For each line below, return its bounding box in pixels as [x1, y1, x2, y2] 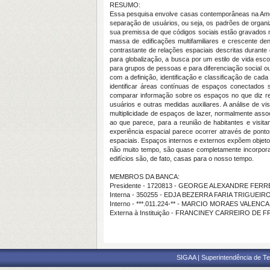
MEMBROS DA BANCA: [110, 173, 180, 180]
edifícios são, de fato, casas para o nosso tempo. [110, 155, 254, 162]
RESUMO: [110, 1, 140, 8]
